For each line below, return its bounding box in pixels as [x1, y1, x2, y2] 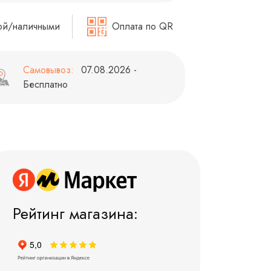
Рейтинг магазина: [13, 202, 138, 226]
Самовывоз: [23, 63, 74, 77]
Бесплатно [23, 77, 68, 92]
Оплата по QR [109, 19, 173, 34]
